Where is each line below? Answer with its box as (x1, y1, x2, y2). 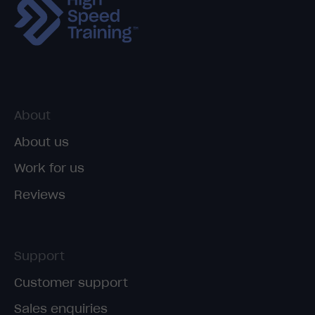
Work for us (14, 160, 84, 176)
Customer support (14, 274, 128, 290)
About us (14, 134, 69, 150)
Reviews (14, 186, 65, 202)
